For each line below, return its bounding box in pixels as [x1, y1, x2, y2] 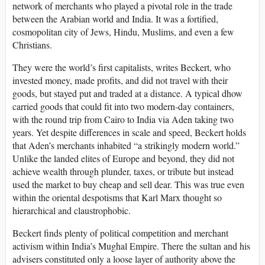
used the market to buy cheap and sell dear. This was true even [12, 177, 244, 190]
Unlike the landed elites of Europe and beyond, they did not [12, 151, 234, 164]
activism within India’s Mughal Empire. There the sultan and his [12, 239, 250, 252]
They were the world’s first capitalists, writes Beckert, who [12, 60, 231, 73]
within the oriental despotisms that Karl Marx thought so [12, 190, 222, 203]
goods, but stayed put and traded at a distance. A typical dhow [12, 86, 243, 99]
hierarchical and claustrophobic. [12, 203, 131, 216]
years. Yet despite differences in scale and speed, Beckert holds [12, 125, 246, 138]
